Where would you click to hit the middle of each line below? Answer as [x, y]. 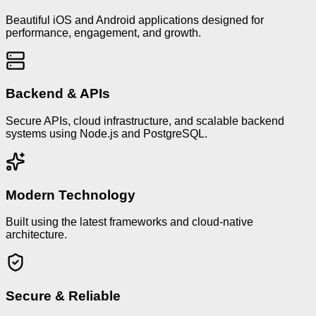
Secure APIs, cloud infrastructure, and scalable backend [145, 121]
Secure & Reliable [63, 296]
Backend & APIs [58, 94]
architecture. [36, 235]
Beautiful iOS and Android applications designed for [135, 20]
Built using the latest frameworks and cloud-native [129, 222]
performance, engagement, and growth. [103, 32]
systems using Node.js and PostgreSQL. [107, 133]
